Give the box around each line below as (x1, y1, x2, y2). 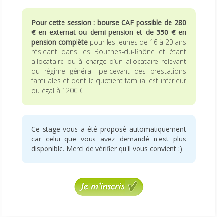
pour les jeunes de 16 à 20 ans (88, 37, 186, 46)
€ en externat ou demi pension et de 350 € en (31, 28, 186, 37)
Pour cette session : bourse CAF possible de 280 (31, 18, 186, 27)
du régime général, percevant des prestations (31, 66, 186, 76)
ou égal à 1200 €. (31, 86, 85, 95)
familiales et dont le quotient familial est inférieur (31, 76, 186, 85)
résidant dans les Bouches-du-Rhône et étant (31, 47, 186, 56)
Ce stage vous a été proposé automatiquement (31, 124, 186, 134)
